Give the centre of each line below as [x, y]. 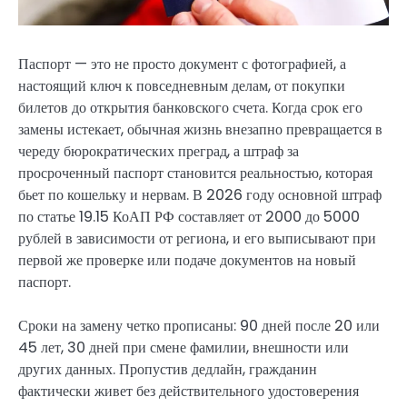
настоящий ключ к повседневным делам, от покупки [182, 86]
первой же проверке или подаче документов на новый [187, 261]
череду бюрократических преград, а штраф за [159, 152]
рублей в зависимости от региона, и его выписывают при [197, 239]
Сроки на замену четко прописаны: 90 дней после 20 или [199, 326]
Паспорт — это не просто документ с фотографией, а [182, 65]
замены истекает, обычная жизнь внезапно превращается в [200, 130]
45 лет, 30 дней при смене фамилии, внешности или [184, 348]
